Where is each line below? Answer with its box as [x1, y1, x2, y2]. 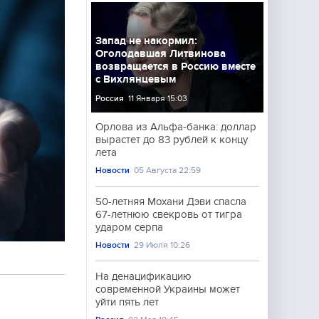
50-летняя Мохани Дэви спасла [95, 196, 246, 207]
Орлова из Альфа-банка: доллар [95, 121, 256, 132]
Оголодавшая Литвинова [95, 48, 226, 59]
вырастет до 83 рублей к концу [95, 134, 248, 145]
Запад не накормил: [95, 35, 197, 46]
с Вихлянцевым [95, 73, 176, 85]
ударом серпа [95, 221, 163, 233]
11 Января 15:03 [128, 93, 188, 103]
